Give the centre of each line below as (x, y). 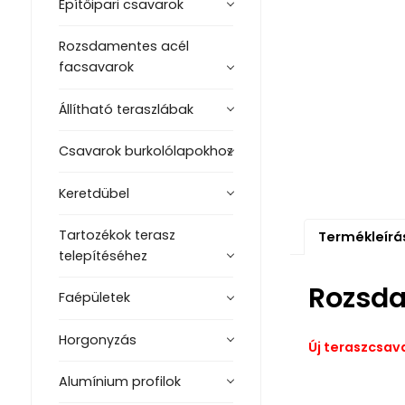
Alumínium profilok (119, 382)
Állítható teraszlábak (126, 109)
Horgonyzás (97, 339)
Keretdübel (94, 193)
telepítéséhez (103, 255)
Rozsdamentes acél (123, 47)
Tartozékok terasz (117, 235)
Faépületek (94, 298)
